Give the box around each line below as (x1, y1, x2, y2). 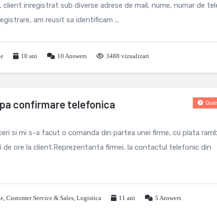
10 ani (21, 52, 37, 60)
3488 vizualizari (106, 52, 149, 60)
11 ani (119, 194, 135, 201)
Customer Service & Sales (6, 194, 74, 201)
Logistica (77, 194, 101, 201)
